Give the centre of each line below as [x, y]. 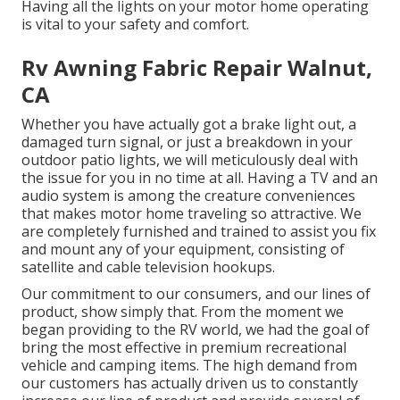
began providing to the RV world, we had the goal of [196, 329]
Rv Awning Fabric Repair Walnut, [197, 67]
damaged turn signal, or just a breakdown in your [187, 142]
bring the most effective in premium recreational [184, 347]
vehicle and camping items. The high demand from [189, 365]
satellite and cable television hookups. [148, 267]
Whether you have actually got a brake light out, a [189, 124]
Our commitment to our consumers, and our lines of [196, 293]
